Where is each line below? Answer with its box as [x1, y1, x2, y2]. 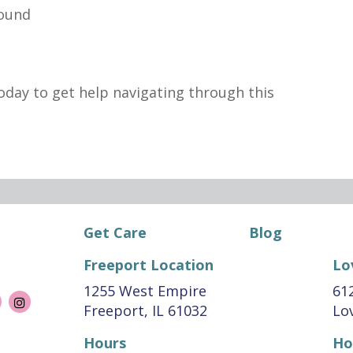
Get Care [83, 223, 147, 242]
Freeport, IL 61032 [83, 301, 207, 320]
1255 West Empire [83, 281, 206, 300]
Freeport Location [83, 255, 214, 274]
